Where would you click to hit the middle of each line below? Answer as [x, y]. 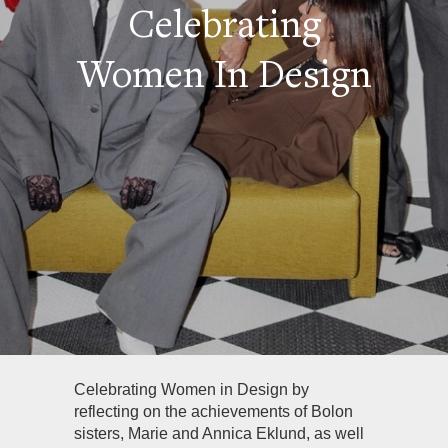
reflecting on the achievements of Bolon [213, 411]
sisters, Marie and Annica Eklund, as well [219, 433]
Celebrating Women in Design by [191, 389]
